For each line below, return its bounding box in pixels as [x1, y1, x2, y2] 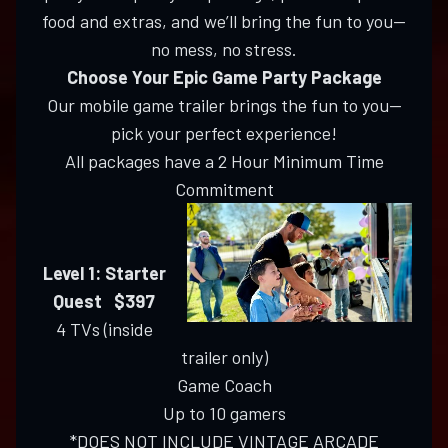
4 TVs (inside [55, 318, 153, 341]
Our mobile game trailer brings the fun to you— [46, 94, 402, 117]
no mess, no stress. [151, 38, 297, 61]
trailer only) [180, 346, 268, 369]
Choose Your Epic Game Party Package [66, 66, 382, 89]
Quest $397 [53, 290, 155, 313]
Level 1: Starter [42, 262, 166, 285]
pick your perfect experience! [111, 122, 337, 145]
